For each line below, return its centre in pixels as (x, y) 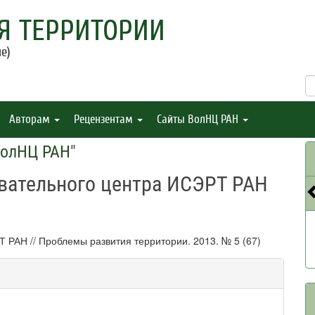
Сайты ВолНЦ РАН (199, 119)
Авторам (31, 119)
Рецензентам (105, 119)
